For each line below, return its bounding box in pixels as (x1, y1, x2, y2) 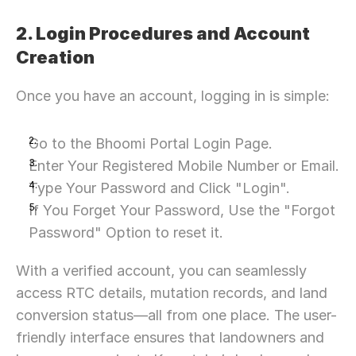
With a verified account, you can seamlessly (16, 262, 307, 279)
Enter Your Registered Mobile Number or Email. (29, 157, 339, 174)
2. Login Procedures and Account (16, 23, 310, 44)
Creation (16, 47, 95, 68)
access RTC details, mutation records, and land (16, 284, 327, 301)
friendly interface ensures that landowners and (16, 329, 324, 346)
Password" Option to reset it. (29, 224, 223, 241)
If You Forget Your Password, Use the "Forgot (29, 202, 335, 219)
